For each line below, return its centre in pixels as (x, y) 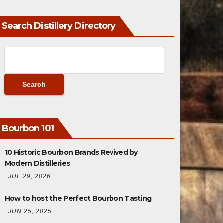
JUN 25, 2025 (30, 211)
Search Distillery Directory (59, 26)
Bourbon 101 (28, 128)
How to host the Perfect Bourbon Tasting (78, 198)
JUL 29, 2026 (29, 176)
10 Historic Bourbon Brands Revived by (71, 152)
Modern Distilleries (37, 163)
